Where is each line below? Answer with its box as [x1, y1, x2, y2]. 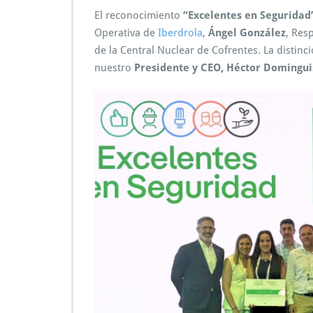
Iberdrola [158, 26, 203, 39]
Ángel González [208, 26, 286, 39]
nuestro [94, 61, 134, 74]
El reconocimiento [94, 8, 183, 22]
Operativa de [94, 26, 158, 39]
